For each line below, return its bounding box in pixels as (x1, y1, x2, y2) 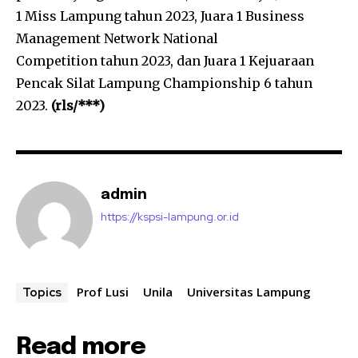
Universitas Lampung (187, 283, 311, 300)
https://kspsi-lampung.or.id (101, 209, 239, 224)
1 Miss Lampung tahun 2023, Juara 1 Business (16, 7, 304, 24)
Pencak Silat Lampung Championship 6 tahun (16, 74, 312, 91)
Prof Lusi (77, 283, 129, 300)
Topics (22, 284, 62, 300)
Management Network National (16, 30, 218, 46)
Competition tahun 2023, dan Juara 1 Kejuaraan (16, 52, 314, 69)
